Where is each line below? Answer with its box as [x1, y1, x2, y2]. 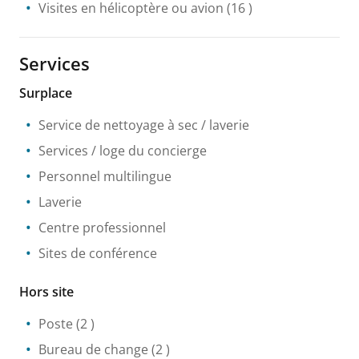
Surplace [19, 83, 72, 102]
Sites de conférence [38, 244, 157, 262]
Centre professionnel [38, 218, 166, 236]
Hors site [19, 282, 74, 301]
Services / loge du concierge [38, 141, 207, 159]
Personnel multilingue [38, 167, 171, 185]
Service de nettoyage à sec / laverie [38, 115, 249, 134]
